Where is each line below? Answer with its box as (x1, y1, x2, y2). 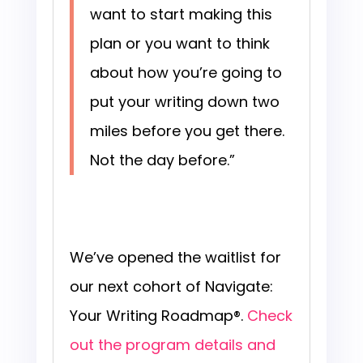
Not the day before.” (89, 150, 235, 171)
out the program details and (69, 335, 275, 356)
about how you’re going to (89, 62, 282, 83)
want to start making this (89, 4, 272, 25)
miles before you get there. (89, 121, 284, 142)
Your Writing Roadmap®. (69, 305, 247, 327)
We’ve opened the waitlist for (69, 247, 281, 268)
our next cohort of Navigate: (69, 276, 273, 297)
